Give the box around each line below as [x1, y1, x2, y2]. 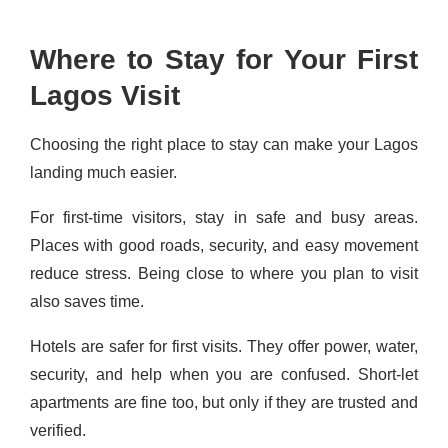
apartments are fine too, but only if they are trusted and [30, 394, 418, 411]
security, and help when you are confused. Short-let [30, 366, 418, 383]
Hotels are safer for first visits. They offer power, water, [30, 338, 418, 355]
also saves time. [30, 293, 144, 310]
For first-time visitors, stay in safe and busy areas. [30, 209, 418, 226]
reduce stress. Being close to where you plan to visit [30, 265, 418, 282]
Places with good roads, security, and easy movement [30, 237, 418, 254]
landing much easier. [30, 164, 177, 181]
